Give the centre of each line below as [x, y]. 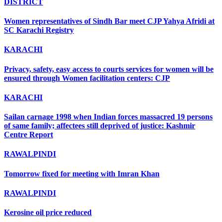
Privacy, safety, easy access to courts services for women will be [109, 69]
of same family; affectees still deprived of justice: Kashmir [100, 126]
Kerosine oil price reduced [48, 213]
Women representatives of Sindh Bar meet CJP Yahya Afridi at [109, 21]
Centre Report [28, 135]
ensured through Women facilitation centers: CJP [87, 78]
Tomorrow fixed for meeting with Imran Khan [82, 173]
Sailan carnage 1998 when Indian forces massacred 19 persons [108, 117]
